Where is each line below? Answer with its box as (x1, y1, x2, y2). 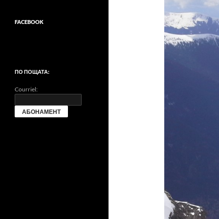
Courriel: (15, 86, 38, 93)
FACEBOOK (15, 19, 44, 25)
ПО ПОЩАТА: (15, 68, 49, 75)
